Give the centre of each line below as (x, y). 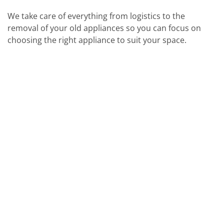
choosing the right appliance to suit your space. (97, 40)
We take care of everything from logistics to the (96, 16)
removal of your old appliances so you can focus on (104, 28)
